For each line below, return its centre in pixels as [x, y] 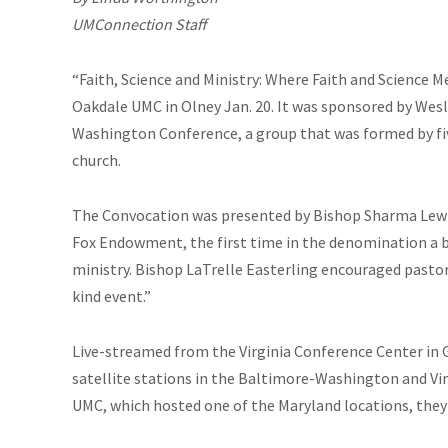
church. [96, 159]
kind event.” [111, 295]
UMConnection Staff [139, 23]
